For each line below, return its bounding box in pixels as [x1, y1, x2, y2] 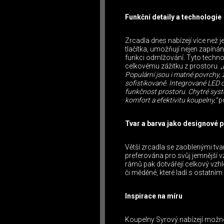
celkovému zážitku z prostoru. [125, 62, 220, 70]
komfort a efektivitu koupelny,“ [125, 96, 217, 104]
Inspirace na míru [125, 192, 182, 200]
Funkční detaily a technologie [125, 13, 221, 21]
